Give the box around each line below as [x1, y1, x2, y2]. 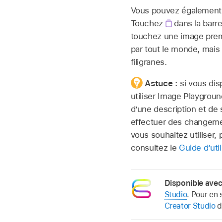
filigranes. [130, 56, 167, 67]
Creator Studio [164, 201, 216, 211]
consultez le [130, 142, 179, 153]
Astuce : [145, 78, 180, 88]
